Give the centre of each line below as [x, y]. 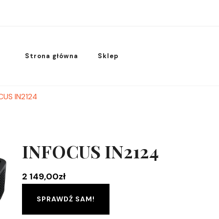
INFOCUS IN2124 [90, 151]
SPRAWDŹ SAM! [66, 199]
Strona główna [52, 56]
